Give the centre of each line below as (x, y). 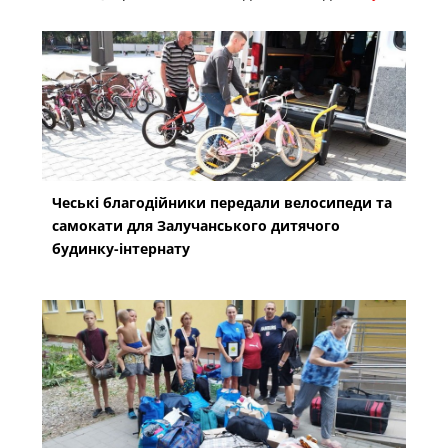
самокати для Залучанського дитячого (196, 225)
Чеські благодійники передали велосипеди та (222, 202)
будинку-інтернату (121, 248)
